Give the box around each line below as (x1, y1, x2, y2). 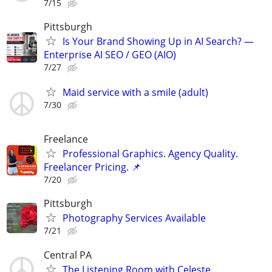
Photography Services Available (63, 211, 206, 225)
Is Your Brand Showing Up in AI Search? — (63, 34, 254, 48)
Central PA (44, 248, 92, 262)
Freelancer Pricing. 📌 (44, 160, 141, 174)
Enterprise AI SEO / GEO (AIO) (44, 47, 176, 61)
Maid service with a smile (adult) (63, 86, 208, 99)
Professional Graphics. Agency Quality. (63, 147, 238, 161)
